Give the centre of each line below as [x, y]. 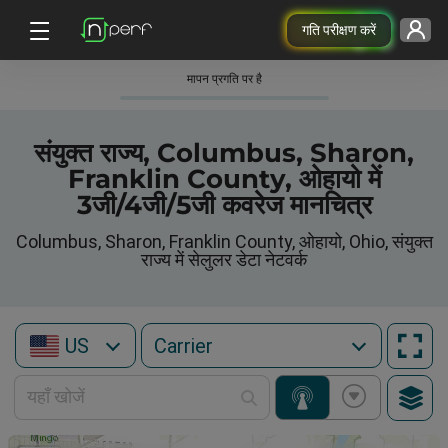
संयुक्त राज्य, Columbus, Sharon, [224, 153]
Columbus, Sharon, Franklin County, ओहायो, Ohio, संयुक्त [224, 241]
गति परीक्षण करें [338, 29]
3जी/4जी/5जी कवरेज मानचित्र [224, 205]
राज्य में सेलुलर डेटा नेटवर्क [224, 259]
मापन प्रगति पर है [224, 79]
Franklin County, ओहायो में [224, 179]
